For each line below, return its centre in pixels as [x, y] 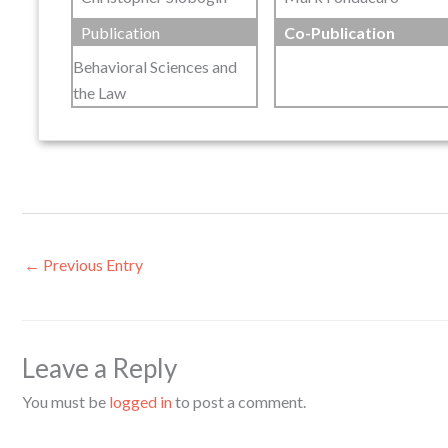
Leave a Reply [99, 367]
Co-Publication [339, 33]
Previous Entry [91, 265]
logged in [140, 401]
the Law [99, 93]
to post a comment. [239, 401]
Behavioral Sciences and [155, 67]
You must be [65, 401]
